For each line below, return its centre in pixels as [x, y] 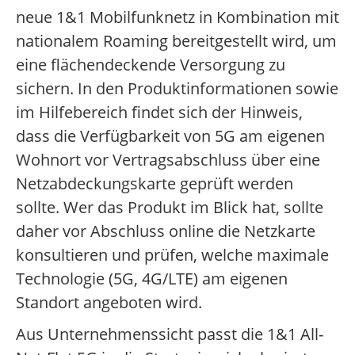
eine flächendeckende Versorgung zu [151, 65]
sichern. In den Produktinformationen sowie [177, 89]
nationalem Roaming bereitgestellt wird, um [176, 41]
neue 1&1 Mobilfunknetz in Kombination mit [177, 17]
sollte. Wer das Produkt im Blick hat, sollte [170, 208]
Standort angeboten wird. [109, 303]
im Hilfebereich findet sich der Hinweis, [159, 113]
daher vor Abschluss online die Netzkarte [166, 231]
